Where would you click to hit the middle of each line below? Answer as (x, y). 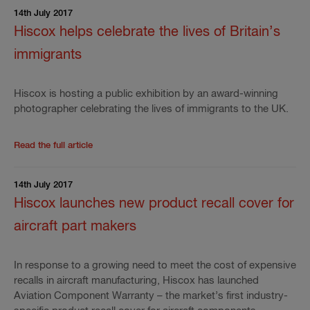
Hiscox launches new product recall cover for (154, 204)
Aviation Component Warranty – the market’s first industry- (151, 296)
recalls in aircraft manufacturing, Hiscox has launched (136, 281)
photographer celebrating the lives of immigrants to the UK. (151, 109)
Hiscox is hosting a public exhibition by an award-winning (146, 94)
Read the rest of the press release (164, 145)
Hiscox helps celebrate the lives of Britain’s (147, 32)
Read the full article (53, 146)
